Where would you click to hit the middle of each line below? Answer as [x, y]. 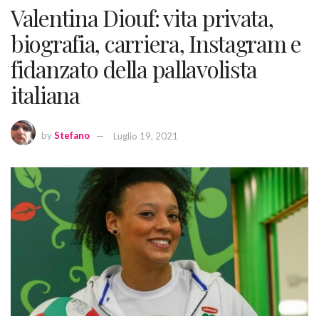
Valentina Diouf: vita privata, [142, 18]
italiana [45, 95]
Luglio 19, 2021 [146, 136]
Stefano [72, 136]
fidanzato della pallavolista [134, 69]
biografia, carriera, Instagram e [156, 43]
